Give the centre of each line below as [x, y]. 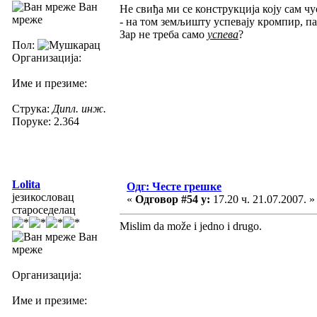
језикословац [43, 197]
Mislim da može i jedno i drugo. [191, 226]
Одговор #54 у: [173, 199]
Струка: [32, 108]
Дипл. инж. [79, 108]
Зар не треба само [163, 34]
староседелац [44, 209]
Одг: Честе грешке [174, 186]
